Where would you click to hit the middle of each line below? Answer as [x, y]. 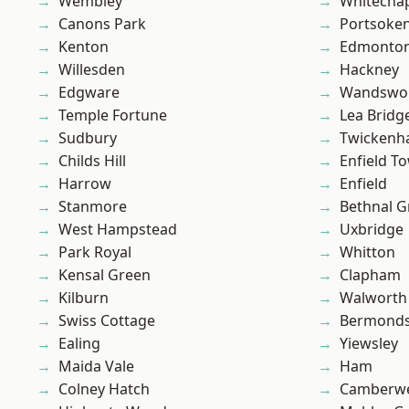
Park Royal [95, 252]
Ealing [79, 344]
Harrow [85, 184]
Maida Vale [96, 367]
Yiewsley [369, 344]
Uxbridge [372, 230]
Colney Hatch [104, 389]
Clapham [370, 275]
